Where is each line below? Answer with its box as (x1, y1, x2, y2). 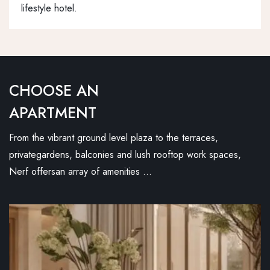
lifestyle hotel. (21, 1, 77, 16)
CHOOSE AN (9, 80, 99, 102)
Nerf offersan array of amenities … (9, 165, 152, 179)
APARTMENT (9, 102, 96, 124)
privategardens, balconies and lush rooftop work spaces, (9, 148, 241, 162)
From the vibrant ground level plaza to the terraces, (9, 131, 218, 145)
